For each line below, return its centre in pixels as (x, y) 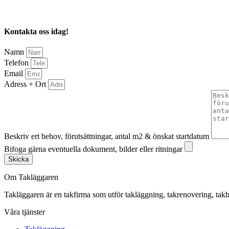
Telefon (17, 63)
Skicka (18, 159)
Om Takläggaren (31, 177)
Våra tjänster (25, 212)
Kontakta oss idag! (36, 31)
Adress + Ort (26, 84)
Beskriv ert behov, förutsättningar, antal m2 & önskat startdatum (108, 136)
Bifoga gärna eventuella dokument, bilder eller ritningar (94, 149)
